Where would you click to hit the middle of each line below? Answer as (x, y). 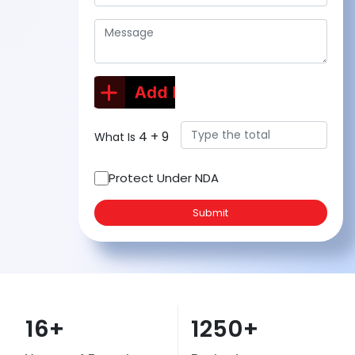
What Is (116, 137)
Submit (211, 213)
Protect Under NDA (163, 178)
